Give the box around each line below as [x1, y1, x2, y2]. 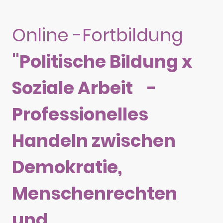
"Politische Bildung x [12, 49, 192, 74]
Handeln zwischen [12, 128, 176, 153]
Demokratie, [12, 155, 122, 180]
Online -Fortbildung [12, 23, 188, 48]
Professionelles [12, 102, 148, 127]
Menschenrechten [12, 181, 177, 206]
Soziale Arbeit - [12, 76, 156, 101]
